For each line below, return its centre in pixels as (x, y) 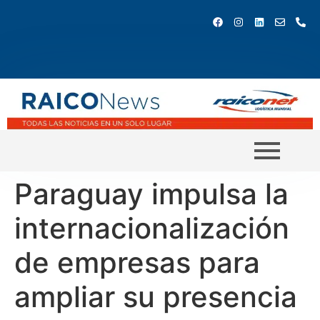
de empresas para (137, 262)
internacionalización (152, 228)
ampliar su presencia (156, 296)
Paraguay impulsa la (151, 194)
